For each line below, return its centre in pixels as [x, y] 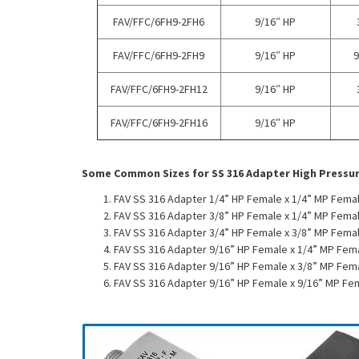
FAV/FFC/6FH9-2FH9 [159, 55]
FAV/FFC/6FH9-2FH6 [159, 21]
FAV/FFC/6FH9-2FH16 [159, 122]
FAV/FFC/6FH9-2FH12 [159, 89]
